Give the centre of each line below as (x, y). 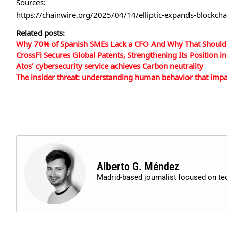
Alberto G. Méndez (138, 166)
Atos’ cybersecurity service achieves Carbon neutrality (110, 66)
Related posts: (41, 33)
